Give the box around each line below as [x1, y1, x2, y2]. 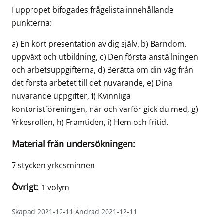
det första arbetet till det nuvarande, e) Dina [12, 77, 172, 89]
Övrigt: [12, 181, 41, 193]
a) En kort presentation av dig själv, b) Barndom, [12, 38, 186, 49]
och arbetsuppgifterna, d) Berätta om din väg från [12, 64, 193, 76]
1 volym [41, 182, 69, 193]
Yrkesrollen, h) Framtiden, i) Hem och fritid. [12, 117, 168, 128]
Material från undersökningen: [12, 138, 135, 150]
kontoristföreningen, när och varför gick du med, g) [12, 104, 198, 115]
